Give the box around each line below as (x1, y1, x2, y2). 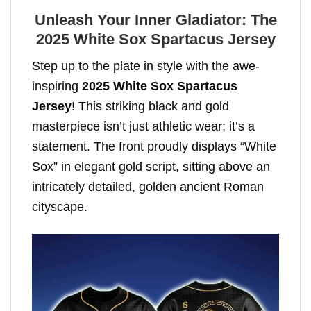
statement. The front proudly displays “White (32, 140, 276, 154)
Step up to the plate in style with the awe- (32, 59, 260, 74)
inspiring (32, 79, 82, 94)
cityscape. (32, 200, 87, 215)
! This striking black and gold (72, 99, 229, 114)
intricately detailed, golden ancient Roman (32, 180, 264, 194)
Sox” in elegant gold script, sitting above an (32, 160, 270, 174)
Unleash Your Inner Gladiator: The (34, 10, 277, 28)
